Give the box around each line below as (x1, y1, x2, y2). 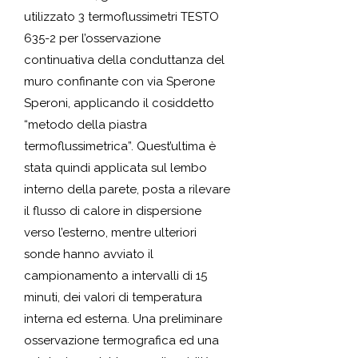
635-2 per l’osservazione (24, 31, 161, 46)
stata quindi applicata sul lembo (24, 161, 207, 175)
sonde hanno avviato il (24, 247, 153, 261)
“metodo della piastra (24, 117, 147, 132)
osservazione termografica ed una (24, 333, 219, 348)
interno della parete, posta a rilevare (24, 182, 230, 197)
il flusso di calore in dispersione (24, 204, 201, 218)
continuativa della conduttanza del (24, 53, 225, 67)
